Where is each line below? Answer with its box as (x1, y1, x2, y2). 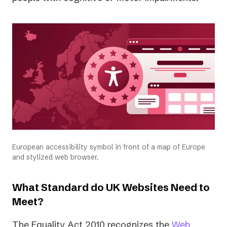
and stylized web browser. (12, 153, 98, 162)
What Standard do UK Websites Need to (12, 181, 210, 194)
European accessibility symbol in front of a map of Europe (12, 142, 205, 152)
